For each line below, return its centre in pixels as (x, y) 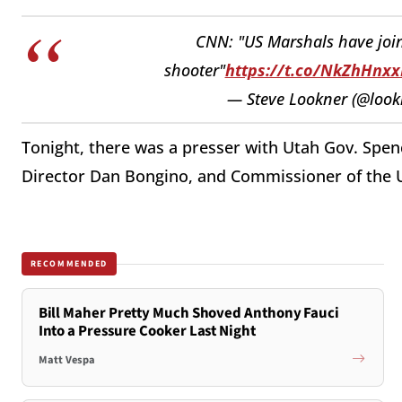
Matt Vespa (66, 359)
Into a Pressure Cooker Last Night (147, 332)
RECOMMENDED (69, 263)
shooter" (194, 70)
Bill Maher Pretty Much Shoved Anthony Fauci (188, 314)
